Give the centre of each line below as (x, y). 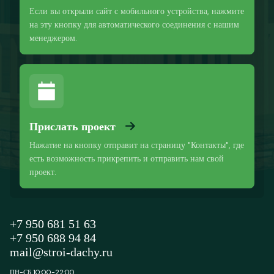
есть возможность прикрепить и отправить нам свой (127, 158)
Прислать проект (72, 127)
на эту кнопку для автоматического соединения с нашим (134, 24)
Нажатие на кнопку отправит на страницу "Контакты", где (137, 145)
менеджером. (53, 38)
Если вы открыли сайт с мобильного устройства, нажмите (137, 11)
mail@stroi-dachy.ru (61, 252)
